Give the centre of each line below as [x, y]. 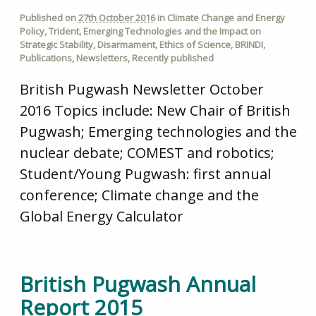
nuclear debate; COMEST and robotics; [147, 152]
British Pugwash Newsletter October [141, 89]
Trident [63, 31]
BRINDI [249, 45]
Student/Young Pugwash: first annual [145, 174]
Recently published [172, 58]
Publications [45, 58]
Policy [32, 31]
